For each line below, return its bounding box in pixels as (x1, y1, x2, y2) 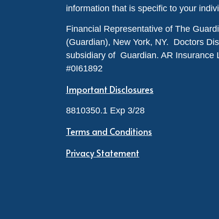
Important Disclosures (66, 83, 153, 95)
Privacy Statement (66, 147, 139, 159)
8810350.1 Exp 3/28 (66, 106, 150, 115)
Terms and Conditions (66, 125, 152, 137)
